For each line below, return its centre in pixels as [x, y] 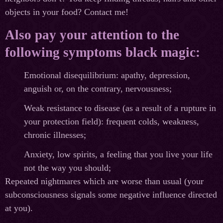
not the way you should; [67, 168]
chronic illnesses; [55, 135]
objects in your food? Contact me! [67, 12]
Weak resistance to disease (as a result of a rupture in [120, 108]
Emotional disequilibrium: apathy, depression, [107, 75]
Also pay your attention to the [92, 35]
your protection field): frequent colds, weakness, [111, 122]
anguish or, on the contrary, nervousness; [98, 89]
